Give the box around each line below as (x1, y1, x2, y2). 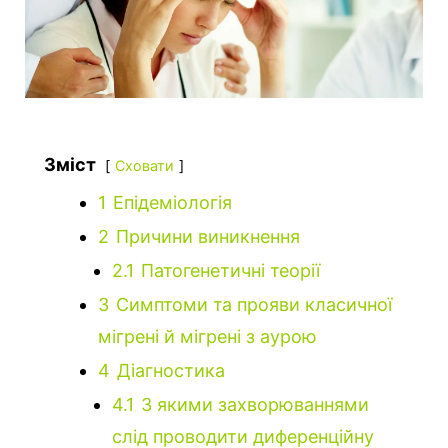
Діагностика (117, 360, 225, 382)
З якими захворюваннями (141, 394, 369, 416)
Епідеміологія (113, 192, 232, 214)
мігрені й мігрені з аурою (98, 326, 317, 348)
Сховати (115, 157, 174, 175)
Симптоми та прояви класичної (116, 294, 392, 316)
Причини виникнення (116, 226, 300, 248)
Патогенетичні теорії (141, 260, 320, 282)
